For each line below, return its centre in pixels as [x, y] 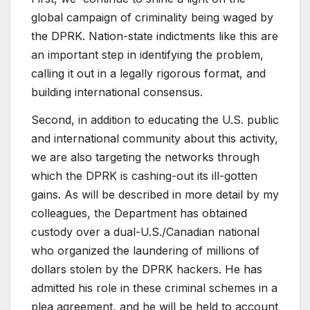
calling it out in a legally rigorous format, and [148, 74]
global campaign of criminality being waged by [152, 18]
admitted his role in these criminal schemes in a [154, 288]
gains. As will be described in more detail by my [155, 194]
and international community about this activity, [155, 138]
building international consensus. [117, 92]
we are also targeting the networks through [145, 157]
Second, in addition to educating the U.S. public [155, 119]
